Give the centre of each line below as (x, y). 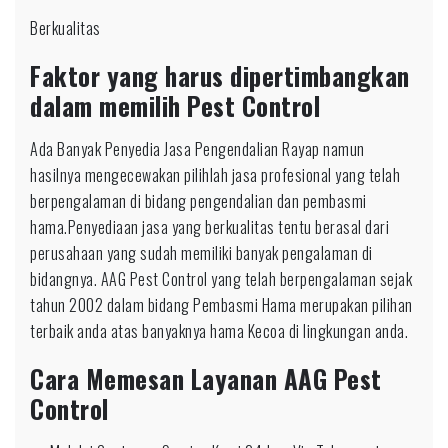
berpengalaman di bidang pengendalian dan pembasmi (198, 201)
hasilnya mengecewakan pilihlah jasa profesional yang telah (215, 175)
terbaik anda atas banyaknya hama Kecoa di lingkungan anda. (219, 331)
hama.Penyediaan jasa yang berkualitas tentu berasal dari (209, 227)
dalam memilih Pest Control (175, 105)
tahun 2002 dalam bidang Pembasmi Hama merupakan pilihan (221, 305)
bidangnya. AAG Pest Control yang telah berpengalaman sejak (221, 279)
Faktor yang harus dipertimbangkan (220, 75)
